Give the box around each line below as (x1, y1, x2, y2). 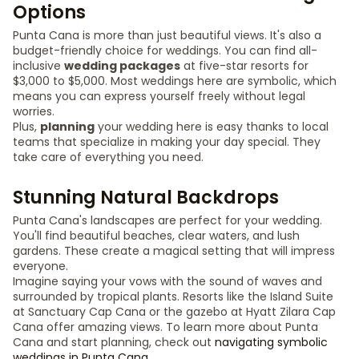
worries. (13, 103, 54, 119)
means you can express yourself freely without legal (13, 88, 305, 104)
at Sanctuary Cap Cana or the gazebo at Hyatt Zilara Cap (13, 304, 336, 320)
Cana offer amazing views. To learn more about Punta (13, 319, 318, 335)
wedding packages (64, 58, 180, 74)
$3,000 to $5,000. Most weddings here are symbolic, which (13, 73, 337, 89)
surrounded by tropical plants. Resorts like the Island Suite (13, 288, 333, 305)
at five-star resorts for (180, 58, 309, 74)
